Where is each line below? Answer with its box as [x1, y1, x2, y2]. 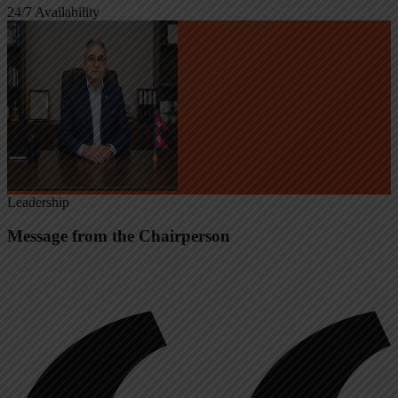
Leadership [7, 194, 69, 210]
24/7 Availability [7, 4, 99, 20]
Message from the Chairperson [7, 227, 230, 246]
